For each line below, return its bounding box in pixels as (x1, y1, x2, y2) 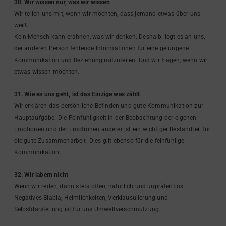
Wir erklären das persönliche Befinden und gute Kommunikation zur (14, 102, 203, 109)
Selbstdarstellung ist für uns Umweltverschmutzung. (14, 206, 161, 213)
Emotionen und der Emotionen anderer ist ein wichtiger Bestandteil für (14, 125, 210, 133)
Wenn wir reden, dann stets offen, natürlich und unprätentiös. (14, 183, 185, 190)
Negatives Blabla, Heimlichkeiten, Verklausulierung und (14, 194, 168, 202)
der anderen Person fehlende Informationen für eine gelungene (14, 45, 189, 52)
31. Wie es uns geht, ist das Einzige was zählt (14, 90, 140, 98)
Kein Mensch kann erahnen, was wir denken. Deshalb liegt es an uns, (14, 33, 205, 41)
